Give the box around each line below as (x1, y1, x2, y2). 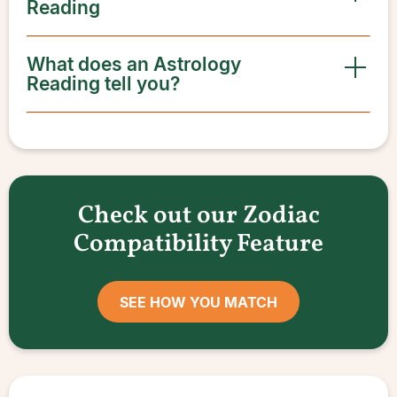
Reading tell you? (27, 73, 180, 95)
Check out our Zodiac (77, 198, 320, 233)
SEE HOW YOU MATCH (120, 292, 277, 311)
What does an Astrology (27, 53, 241, 75)
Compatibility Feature (74, 227, 323, 261)
